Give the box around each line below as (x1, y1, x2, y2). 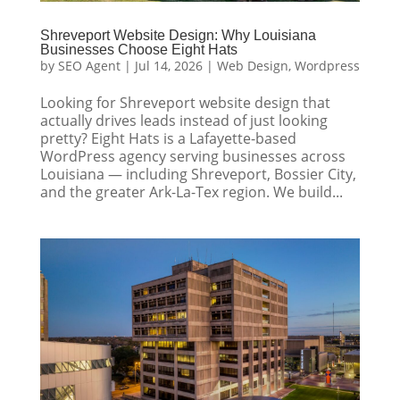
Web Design (216, 56, 288, 74)
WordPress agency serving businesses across (39, 146, 346, 166)
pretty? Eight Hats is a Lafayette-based (39, 128, 296, 148)
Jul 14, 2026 (134, 56, 203, 74)
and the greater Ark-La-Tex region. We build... (39, 181, 343, 202)
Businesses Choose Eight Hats (39, 41, 237, 57)
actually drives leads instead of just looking (39, 110, 328, 130)
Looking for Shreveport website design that (39, 92, 330, 112)
